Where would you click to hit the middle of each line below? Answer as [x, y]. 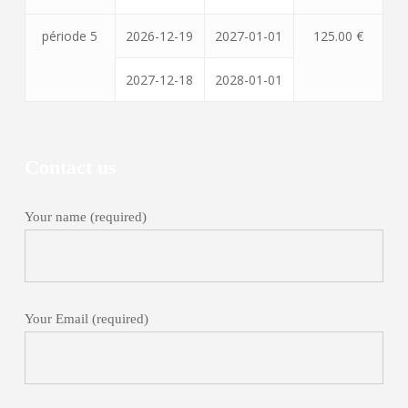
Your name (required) [85, 217]
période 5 [70, 36]
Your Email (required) [86, 319]
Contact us [70, 167]
